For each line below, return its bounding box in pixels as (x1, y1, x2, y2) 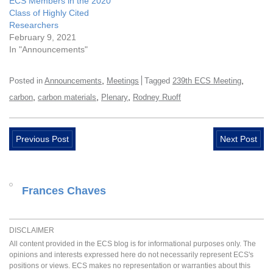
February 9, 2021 (9, 32, 76, 43)
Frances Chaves (22, 185, 106, 197)
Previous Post (16, 134, 69, 144)
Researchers (9, 20, 58, 30)
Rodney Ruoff (133, 93, 181, 102)
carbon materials (38, 93, 96, 102)
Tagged (144, 76, 172, 86)
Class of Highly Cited (9, 8, 89, 18)
